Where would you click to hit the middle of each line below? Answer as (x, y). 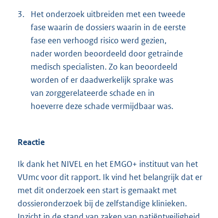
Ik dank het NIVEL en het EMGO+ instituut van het (108, 164)
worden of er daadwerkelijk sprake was (102, 80)
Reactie (31, 142)
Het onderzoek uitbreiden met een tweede (108, 14)
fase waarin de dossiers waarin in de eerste (108, 27)
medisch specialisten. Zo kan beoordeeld (104, 66)
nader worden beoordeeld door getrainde (107, 53)
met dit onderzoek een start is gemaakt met (97, 190)
